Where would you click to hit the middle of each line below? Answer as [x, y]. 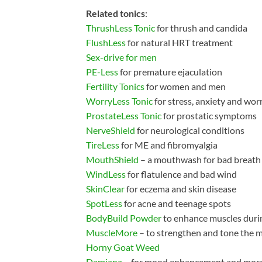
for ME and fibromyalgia [168, 144]
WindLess [106, 174]
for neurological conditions [190, 130]
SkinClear [105, 188]
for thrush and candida [201, 27]
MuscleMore [112, 232]
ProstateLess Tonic [124, 115]
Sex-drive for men [121, 57]
